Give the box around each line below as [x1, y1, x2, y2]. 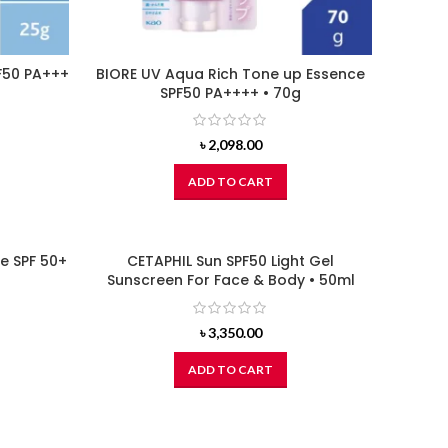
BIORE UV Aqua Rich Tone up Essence [96, 64, 365, 84]
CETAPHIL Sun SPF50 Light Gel [127, 251, 334, 272]
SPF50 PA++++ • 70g [160, 83, 301, 103]
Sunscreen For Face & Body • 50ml [106, 270, 355, 291]
